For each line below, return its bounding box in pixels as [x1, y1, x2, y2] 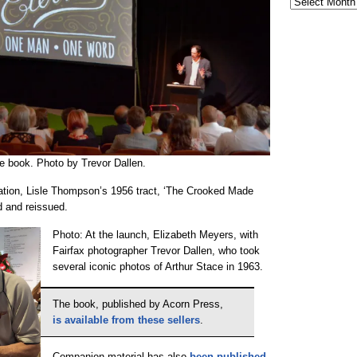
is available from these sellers [53, 314, 200, 326]
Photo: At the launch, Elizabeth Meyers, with [53, 229, 258, 241]
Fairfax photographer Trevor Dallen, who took [53, 245, 260, 257]
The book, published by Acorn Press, [53, 298, 223, 310]
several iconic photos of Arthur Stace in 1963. [53, 261, 263, 273]
